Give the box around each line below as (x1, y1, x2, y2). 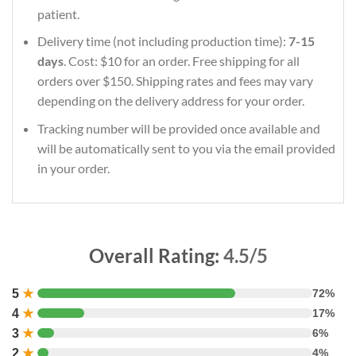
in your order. (37, 160, 110, 176)
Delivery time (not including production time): (37, 33, 288, 49)
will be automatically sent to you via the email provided (37, 140, 335, 156)
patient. (37, 6, 79, 21)
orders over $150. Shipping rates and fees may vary (37, 73, 313, 89)
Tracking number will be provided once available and (37, 120, 320, 136)
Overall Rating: (88, 243, 223, 267)
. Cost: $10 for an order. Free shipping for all (63, 53, 300, 69)
